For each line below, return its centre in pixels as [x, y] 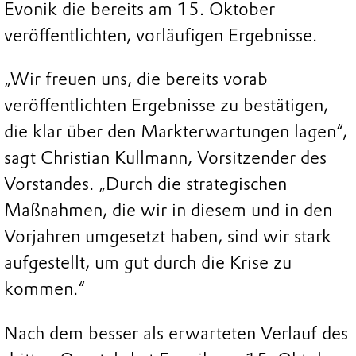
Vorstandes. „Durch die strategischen [145, 184]
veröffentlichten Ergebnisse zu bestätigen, [166, 106]
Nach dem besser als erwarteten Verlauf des [176, 333]
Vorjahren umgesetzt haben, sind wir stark [168, 237]
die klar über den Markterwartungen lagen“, [176, 132]
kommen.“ [44, 289]
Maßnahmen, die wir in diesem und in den [168, 211]
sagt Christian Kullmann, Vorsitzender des [165, 158]
